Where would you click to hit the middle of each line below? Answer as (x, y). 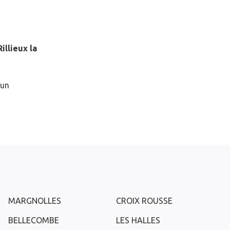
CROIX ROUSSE (144, 201)
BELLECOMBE (34, 220)
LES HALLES (138, 220)
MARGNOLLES (35, 201)
